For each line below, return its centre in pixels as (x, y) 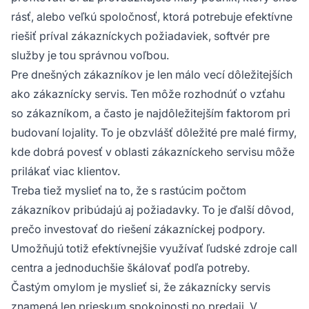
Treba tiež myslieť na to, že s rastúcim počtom (129, 190)
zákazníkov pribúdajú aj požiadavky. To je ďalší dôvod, (152, 209)
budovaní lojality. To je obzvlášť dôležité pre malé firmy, (154, 132)
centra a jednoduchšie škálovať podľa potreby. (130, 267)
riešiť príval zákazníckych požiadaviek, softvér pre (140, 36)
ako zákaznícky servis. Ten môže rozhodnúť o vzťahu (148, 93)
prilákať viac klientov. (66, 171)
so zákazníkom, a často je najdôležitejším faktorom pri (151, 113)
